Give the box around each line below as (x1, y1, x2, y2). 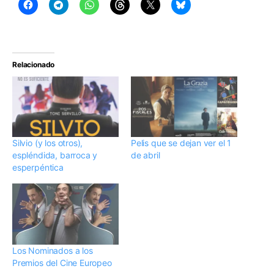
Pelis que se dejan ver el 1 (131, 138, 232, 149)
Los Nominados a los (12, 245, 93, 256)
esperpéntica (12, 162, 64, 173)
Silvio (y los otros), (12, 138, 83, 149)
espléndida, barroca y (12, 150, 98, 161)
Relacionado (12, 59, 55, 69)
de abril (131, 150, 160, 161)
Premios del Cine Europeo (12, 257, 112, 268)
